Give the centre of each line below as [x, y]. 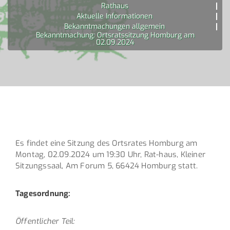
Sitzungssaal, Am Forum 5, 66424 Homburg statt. [107, 166]
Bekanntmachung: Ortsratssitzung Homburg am [115, 35]
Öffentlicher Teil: [45, 221]
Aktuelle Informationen [114, 16]
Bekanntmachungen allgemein [114, 26]
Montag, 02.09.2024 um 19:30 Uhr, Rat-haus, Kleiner [111, 154]
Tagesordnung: [43, 193]
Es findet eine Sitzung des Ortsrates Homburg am [107, 143]
